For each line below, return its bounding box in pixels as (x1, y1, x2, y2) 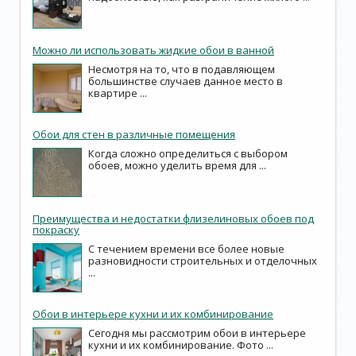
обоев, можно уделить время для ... (88, 158, 266, 173)
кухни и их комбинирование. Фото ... (88, 338, 273, 353)
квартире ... (88, 86, 147, 101)
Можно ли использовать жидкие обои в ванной (33, 43, 274, 58)
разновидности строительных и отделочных (88, 253, 317, 269)
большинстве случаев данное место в (88, 74, 283, 89)
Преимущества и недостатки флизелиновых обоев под (33, 211, 314, 226)
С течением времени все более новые (88, 242, 284, 257)
